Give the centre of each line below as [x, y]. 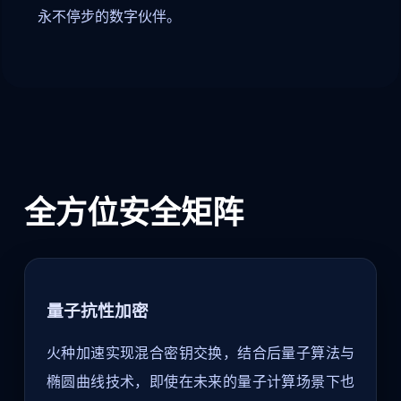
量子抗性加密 [97, 310]
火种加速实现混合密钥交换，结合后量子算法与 [200, 352]
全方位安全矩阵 [133, 212]
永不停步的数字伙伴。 [109, 17]
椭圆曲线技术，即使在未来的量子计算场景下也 [200, 381]
